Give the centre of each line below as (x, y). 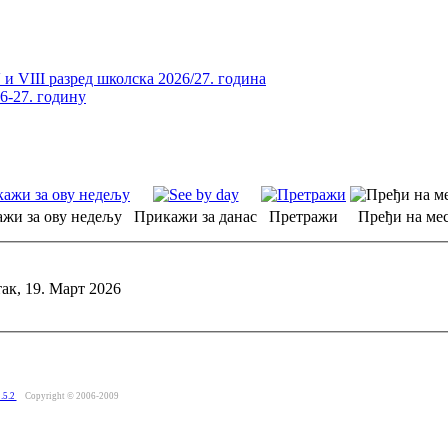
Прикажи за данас (195, 217)
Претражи (303, 217)
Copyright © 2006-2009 (71, 395)
